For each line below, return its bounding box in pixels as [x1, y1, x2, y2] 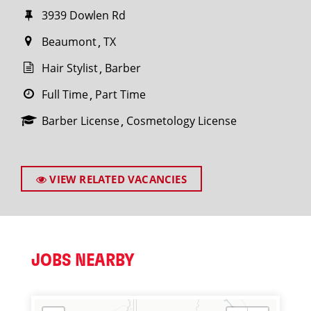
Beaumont [42, 34, 96, 49]
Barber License [42, 113, 119, 128]
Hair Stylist [42, 60, 98, 76]
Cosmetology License [126, 113, 237, 128]
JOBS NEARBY [31, 251, 135, 269]
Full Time [42, 87, 88, 102]
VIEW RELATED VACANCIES [47, 172, 187, 186]
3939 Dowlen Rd [42, 8, 126, 23]
